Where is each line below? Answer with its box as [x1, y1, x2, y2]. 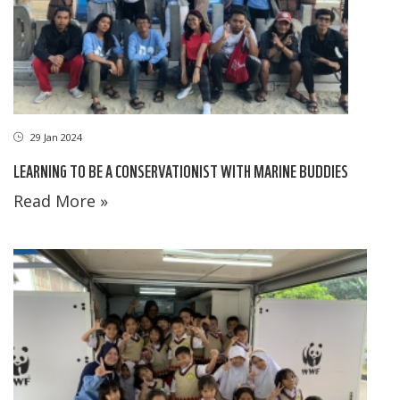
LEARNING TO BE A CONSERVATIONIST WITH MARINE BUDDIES [13, 158, 348, 181]
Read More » [13, 189, 108, 212]
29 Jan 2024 [28, 129, 82, 144]
